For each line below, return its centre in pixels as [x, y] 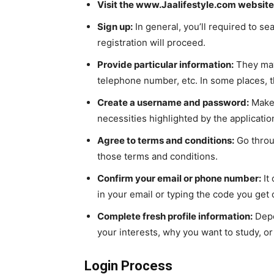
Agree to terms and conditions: [166, 141]
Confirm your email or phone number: [179, 179]
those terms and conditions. [157, 157]
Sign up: [115, 27]
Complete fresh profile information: [175, 217]
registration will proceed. [151, 43]
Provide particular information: [165, 65]
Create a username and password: [173, 103]
